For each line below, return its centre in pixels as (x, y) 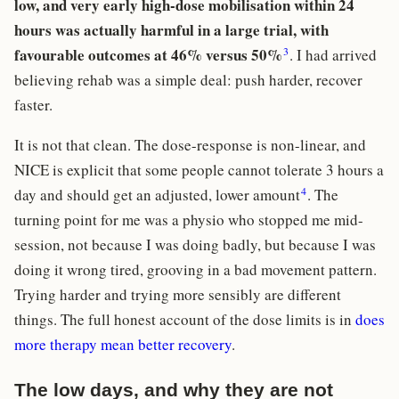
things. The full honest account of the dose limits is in (185, 320)
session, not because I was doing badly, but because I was (195, 245)
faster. (33, 105)
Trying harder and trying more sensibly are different (178, 295)
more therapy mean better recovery (123, 345)
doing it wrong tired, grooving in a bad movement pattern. (195, 270)
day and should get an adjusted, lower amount (157, 195)
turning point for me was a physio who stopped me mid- (189, 220)
